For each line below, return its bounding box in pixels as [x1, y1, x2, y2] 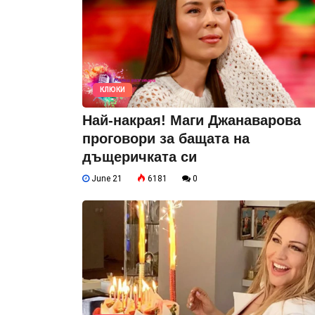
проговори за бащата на [82, 131, 250, 146]
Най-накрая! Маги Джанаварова [82, 112, 301, 128]
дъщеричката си [82, 149, 197, 165]
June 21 [89, 174, 122, 184]
